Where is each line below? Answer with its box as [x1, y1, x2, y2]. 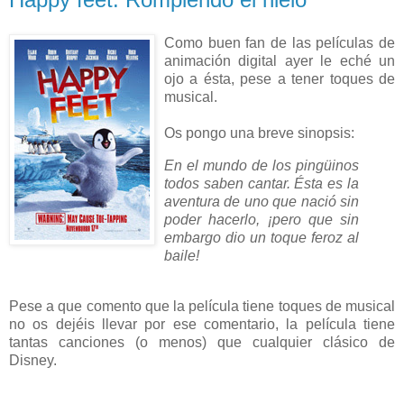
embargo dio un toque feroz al [164, 230, 359, 246]
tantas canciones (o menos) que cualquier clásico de [9, 334, 395, 350]
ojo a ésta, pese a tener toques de [164, 71, 395, 87]
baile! [164, 248, 199, 264]
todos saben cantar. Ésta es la [164, 176, 359, 192]
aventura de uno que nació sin [164, 194, 359, 210]
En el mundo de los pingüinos [164, 158, 359, 174]
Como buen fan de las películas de [164, 35, 395, 51]
